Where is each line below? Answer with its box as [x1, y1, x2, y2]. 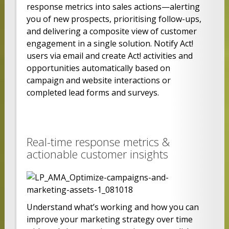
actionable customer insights [26, 146, 168, 162]
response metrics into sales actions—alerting [26, 1, 200, 13]
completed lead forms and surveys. [26, 87, 159, 99]
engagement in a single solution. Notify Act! [26, 38, 193, 50]
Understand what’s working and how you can [26, 201, 199, 213]
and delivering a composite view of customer [26, 26, 197, 37]
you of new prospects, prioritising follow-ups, [26, 13, 201, 25]
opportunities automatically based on [26, 62, 170, 74]
